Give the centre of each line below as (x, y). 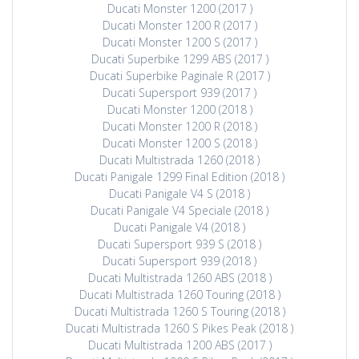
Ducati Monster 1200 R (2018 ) (179, 127)
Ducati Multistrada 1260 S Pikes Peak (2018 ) (179, 329)
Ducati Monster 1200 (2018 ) (179, 110)
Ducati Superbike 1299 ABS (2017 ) (179, 59)
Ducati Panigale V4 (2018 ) (179, 228)
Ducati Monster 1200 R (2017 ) (179, 26)
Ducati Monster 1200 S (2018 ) (179, 143)
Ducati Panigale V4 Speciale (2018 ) (179, 211)
